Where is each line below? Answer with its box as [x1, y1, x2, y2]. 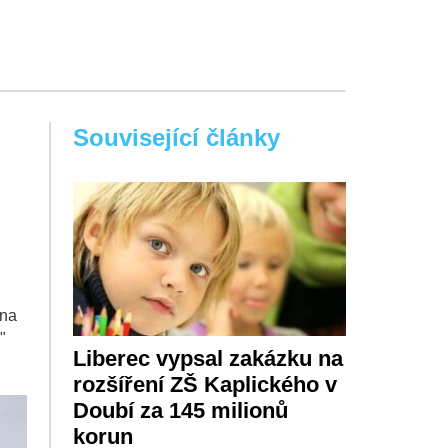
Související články [72, 124, 280, 151]
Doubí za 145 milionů [72, 397, 288, 423]
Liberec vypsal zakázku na [72, 345, 343, 371]
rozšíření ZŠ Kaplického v [72, 371, 337, 397]
